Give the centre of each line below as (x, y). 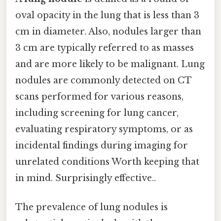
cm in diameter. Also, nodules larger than (108, 32)
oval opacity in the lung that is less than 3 (107, 16)
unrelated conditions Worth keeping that (107, 162)
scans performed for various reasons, (99, 97)
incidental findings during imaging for (102, 146)
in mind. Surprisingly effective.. (86, 178)
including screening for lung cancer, (97, 113)
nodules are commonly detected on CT (103, 81)
